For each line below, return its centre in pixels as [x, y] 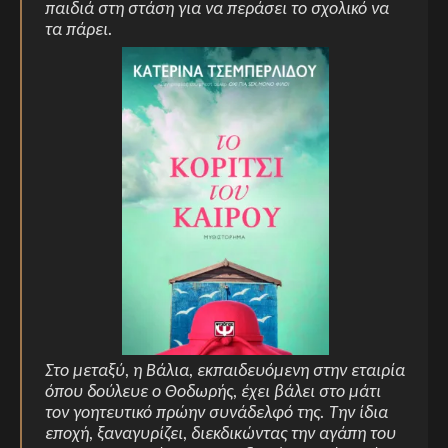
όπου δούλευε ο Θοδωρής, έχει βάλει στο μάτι [213, 393]
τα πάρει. [79, 31]
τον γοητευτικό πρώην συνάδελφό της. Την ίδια [216, 414]
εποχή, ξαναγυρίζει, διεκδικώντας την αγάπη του [220, 435]
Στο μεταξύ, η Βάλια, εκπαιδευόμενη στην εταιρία [225, 372]
